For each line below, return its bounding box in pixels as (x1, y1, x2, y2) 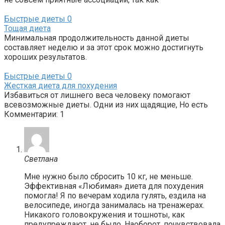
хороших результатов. (4, 52, 87, 62)
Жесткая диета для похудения (4, 80, 117, 90)
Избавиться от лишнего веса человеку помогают (4, 90, 190, 100)
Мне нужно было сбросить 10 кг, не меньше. (24, 171, 193, 181)
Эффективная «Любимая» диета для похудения (24, 181, 203, 191)
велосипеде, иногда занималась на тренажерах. (24, 200, 204, 210)
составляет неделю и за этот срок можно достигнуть (4, 42, 203, 52)
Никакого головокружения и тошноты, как (24, 209, 185, 219)
